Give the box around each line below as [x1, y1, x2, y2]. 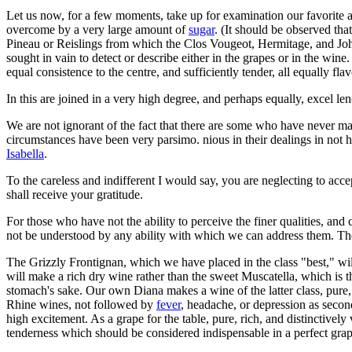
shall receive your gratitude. [6, 187, 143, 201]
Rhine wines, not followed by [6, 297, 156, 311]
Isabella [6, 146, 44, 160]
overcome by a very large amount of [6, 22, 189, 36]
